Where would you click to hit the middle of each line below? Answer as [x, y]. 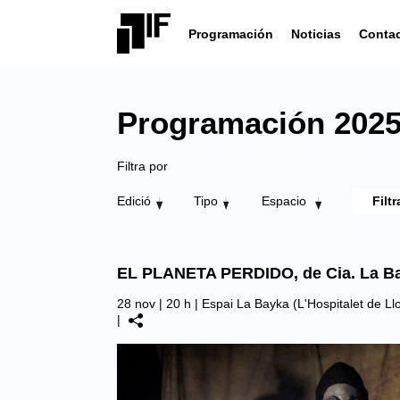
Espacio [286, 201]
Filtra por [142, 166]
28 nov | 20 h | [159, 304]
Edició [134, 201]
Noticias [316, 33]
